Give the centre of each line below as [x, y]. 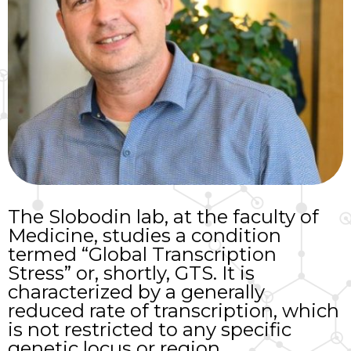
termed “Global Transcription [142, 254]
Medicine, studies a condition [145, 235]
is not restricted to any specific [150, 329]
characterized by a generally [136, 291]
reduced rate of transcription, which [174, 310]
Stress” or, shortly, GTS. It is [131, 273]
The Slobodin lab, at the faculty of [163, 216]
